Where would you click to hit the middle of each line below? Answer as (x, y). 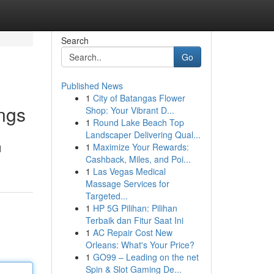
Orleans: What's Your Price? (140, 245)
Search (75, 40)
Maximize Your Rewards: (141, 147)
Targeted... (106, 196)
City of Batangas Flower (139, 98)
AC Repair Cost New (132, 232)
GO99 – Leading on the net (146, 257)
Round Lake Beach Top (138, 122)
